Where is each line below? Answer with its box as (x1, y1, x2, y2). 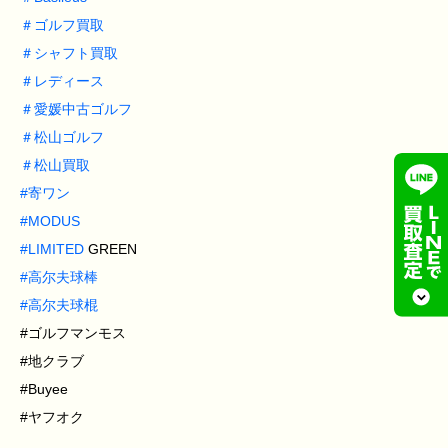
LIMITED (28, 241, 84, 258)
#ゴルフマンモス (20, 325, 126, 342)
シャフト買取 (34, 45, 118, 62)
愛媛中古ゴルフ (34, 101, 132, 118)
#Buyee (20, 381, 68, 398)
